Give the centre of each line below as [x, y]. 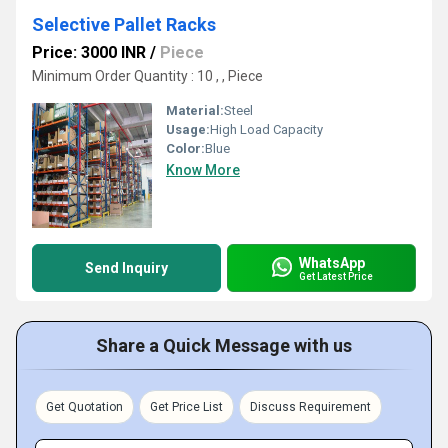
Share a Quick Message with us [224, 345]
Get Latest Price [336, 276]
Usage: [188, 129]
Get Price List [186, 407]
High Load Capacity [266, 129]
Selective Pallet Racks [124, 24]
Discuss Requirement [310, 407]
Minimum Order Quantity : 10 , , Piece [147, 76]
